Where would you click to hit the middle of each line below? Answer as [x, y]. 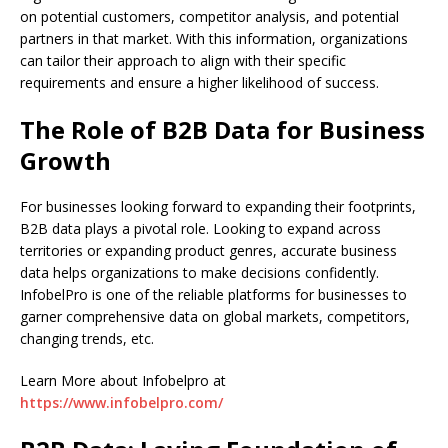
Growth [65, 160]
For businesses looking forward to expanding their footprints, [218, 206]
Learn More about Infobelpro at [123, 380]
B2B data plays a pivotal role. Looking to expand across [200, 228]
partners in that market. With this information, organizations [214, 38]
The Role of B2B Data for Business [222, 129]
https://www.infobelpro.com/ [121, 402]
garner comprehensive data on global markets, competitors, [215, 316]
